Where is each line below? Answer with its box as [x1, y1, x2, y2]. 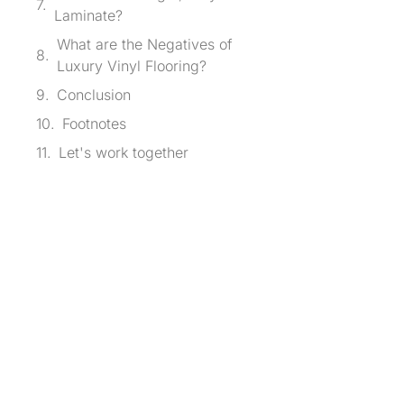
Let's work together [59, 143, 188, 162]
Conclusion [57, 86, 131, 105]
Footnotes [62, 115, 126, 133]
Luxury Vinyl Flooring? [57, 57, 207, 76]
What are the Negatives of [57, 35, 233, 54]
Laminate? [54, 6, 123, 25]
